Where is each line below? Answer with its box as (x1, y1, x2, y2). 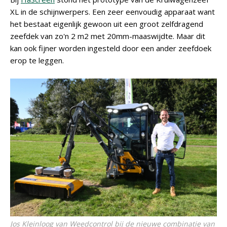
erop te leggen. (10, 55, 64, 65)
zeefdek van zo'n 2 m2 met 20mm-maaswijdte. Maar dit (10, 31, 205, 41)
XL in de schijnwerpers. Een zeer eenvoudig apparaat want (10, 7, 215, 17)
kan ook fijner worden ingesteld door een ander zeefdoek (10, 43, 211, 53)
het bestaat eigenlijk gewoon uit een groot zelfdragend (10, 19, 203, 29)
